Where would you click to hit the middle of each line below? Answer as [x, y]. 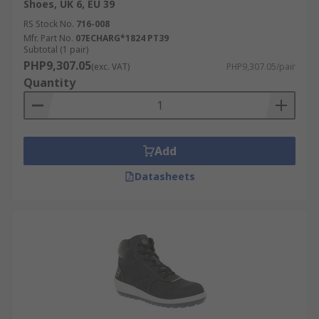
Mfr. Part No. [48, 38]
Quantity [49, 83]
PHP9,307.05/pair [261, 67]
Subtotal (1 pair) [56, 49]
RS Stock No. [49, 24]
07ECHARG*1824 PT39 [122, 38]
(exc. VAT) [110, 67]
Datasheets [164, 176]
